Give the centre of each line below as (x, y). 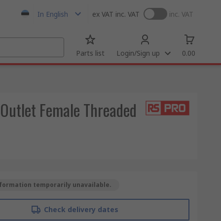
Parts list (90, 53)
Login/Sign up (138, 53)
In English (53, 14)
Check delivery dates (81, 209)
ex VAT (103, 14)
